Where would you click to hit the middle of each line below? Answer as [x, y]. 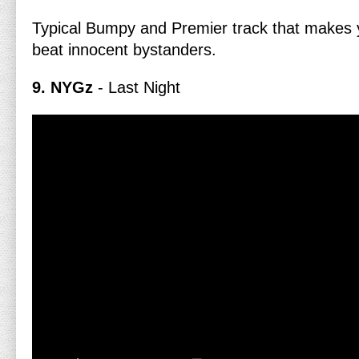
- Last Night [139, 87]
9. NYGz [65, 87]
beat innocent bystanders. [124, 50]
